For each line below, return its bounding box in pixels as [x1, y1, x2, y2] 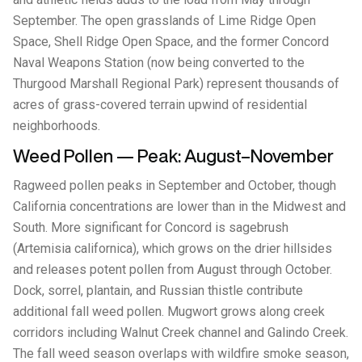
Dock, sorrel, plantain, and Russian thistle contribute [13, 283, 303, 298]
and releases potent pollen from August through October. [13, 262, 332, 277]
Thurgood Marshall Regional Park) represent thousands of [13, 76, 339, 91]
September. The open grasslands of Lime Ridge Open [13, 13, 316, 28]
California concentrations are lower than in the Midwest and [13, 199, 346, 214]
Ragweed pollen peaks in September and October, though [13, 178, 336, 193]
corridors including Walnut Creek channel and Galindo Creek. [13, 325, 348, 340]
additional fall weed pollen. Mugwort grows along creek [13, 304, 325, 319]
